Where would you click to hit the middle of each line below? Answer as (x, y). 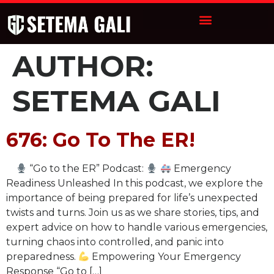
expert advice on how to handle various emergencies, (137, 228)
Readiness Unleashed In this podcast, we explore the (135, 183)
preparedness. (42, 257)
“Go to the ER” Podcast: (87, 169)
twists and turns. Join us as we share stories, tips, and (133, 213)
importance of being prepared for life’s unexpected (132, 198)
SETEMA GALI (117, 101)
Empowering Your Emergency (165, 257)
